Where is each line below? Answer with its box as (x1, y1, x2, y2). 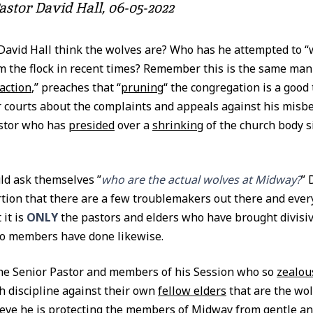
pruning (121, 80, 163, 95)
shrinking (152, 117, 203, 133)
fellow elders (158, 283, 226, 298)
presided (68, 117, 115, 133)
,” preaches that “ (31, 80, 121, 95)
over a (115, 117, 152, 133)
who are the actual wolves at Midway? (101, 172, 301, 187)
